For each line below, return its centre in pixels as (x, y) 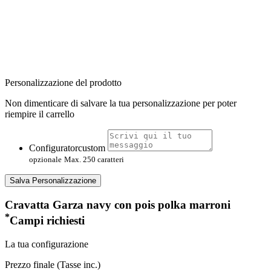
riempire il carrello (40, 114)
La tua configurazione (47, 244)
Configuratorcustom (67, 148)
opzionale (45, 159)
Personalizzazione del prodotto (63, 83)
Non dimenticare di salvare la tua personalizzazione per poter (121, 103)
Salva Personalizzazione (53, 181)
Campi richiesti (47, 220)
